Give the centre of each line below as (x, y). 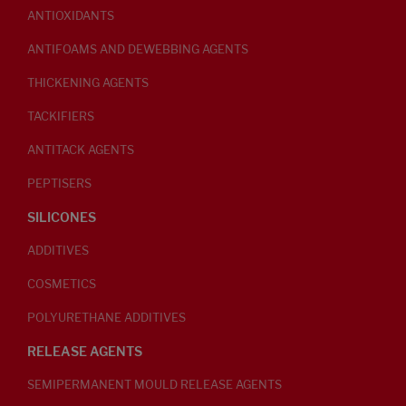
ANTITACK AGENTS (81, 150)
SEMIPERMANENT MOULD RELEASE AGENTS (155, 385)
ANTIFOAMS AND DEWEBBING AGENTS (138, 50)
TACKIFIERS (61, 117)
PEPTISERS (59, 184)
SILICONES (62, 217)
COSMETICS (62, 285)
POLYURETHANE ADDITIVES (106, 318)
